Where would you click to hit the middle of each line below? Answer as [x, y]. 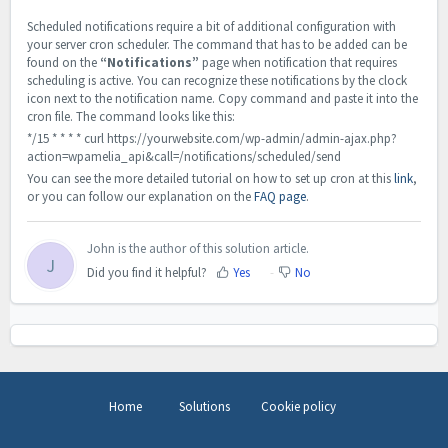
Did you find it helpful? [147, 272]
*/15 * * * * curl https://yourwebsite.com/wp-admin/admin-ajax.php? [212, 138]
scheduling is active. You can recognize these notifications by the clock [217, 80]
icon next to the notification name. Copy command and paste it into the [222, 98]
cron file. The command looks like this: [131, 116]
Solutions [204, 407]
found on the [63, 62]
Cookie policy [298, 407]
